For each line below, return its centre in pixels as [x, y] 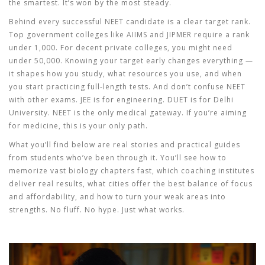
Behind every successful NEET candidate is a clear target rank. [130, 22]
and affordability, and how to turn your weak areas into [117, 197]
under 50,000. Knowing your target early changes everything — [131, 61]
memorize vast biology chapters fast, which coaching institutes [132, 171]
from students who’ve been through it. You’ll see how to [118, 158]
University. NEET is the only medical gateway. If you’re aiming [128, 113]
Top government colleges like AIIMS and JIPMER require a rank [129, 35]
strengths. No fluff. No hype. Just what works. [97, 210]
